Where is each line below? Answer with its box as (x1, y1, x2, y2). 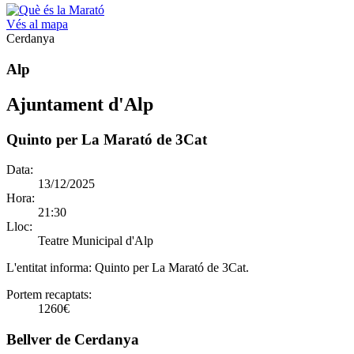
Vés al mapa (6, 17, 68, 31)
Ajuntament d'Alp (6, 93, 153, 115)
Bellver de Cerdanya (6, 330, 139, 348)
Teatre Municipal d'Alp (38, 234, 153, 248)
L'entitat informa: (6, 261, 95, 275)
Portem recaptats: (6, 288, 92, 302)
